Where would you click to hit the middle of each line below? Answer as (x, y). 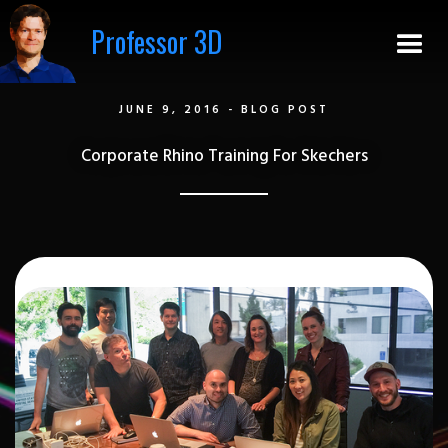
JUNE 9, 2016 (170, 110)
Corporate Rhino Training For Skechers (224, 156)
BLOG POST (285, 110)
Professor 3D (156, 41)
